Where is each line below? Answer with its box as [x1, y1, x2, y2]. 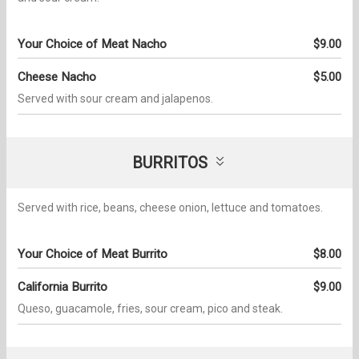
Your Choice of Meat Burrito [18, 246, 167, 261]
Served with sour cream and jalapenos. [18, 91, 213, 105]
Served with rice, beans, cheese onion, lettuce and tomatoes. [18, 200, 323, 214]
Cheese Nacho [18, 69, 96, 84]
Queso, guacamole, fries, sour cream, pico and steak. [18, 301, 283, 315]
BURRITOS [131, 152, 208, 172]
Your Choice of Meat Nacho [18, 36, 167, 51]
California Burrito [18, 279, 107, 294]
